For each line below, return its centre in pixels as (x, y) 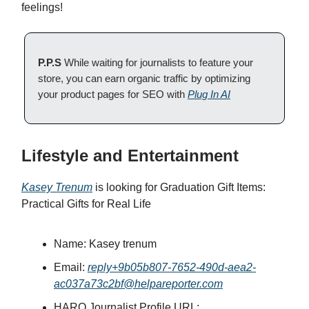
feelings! (42, 8)
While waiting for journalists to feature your (159, 63)
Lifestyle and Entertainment (130, 156)
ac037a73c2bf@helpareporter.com (138, 284)
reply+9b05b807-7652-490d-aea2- (172, 268)
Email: (71, 268)
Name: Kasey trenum (105, 244)
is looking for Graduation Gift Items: (179, 188)
